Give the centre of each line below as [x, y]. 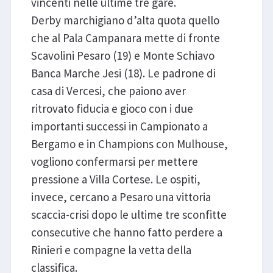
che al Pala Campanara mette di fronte [125, 37]
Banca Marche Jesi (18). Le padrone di [123, 73]
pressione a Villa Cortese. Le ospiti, [115, 179]
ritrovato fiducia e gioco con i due [112, 108]
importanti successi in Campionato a [119, 126]
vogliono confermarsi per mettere [114, 161]
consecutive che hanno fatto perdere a [126, 232]
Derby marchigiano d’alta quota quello [125, 20]
